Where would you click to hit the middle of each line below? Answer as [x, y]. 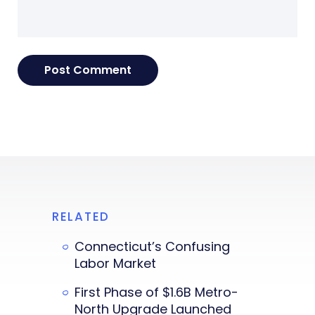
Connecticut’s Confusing [152, 246]
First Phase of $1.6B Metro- [156, 292]
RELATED [81, 216]
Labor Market [115, 263]
